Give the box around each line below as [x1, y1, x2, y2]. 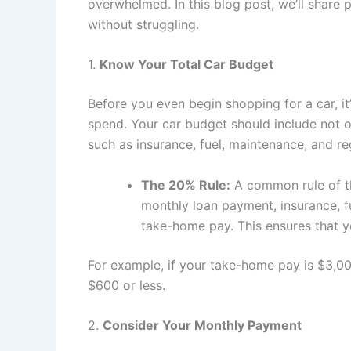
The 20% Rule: [141, 176, 230, 193]
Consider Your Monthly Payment [103, 317, 302, 334]
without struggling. [88, 16, 199, 32]
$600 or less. [88, 277, 165, 293]
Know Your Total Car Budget [100, 56, 273, 73]
